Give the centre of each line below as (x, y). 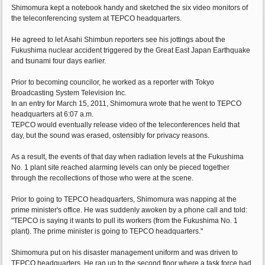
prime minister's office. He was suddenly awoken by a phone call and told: (130, 210)
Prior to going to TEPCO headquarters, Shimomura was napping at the (124, 200)
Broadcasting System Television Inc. (69, 93)
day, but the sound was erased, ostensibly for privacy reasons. (111, 136)
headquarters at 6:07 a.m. (53, 114)
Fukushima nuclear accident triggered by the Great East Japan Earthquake (131, 51)
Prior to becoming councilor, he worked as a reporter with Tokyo (113, 83)
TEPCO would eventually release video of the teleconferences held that (126, 125)
